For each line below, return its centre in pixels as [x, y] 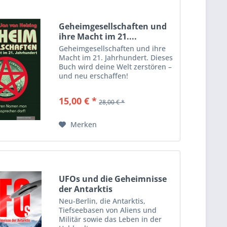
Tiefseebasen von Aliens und [108, 210]
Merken [84, 124]
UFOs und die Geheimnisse [113, 179]
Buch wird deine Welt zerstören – [116, 66]
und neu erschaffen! [94, 75]
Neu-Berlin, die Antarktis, [102, 201]
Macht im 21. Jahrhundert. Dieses [116, 57]
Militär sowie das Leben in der [110, 219]
